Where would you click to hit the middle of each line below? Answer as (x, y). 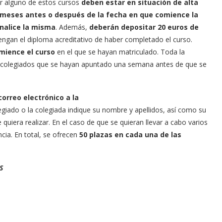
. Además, (72, 27)
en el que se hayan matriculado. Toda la (120, 52)
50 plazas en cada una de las (130, 135)
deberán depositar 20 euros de (144, 27)
